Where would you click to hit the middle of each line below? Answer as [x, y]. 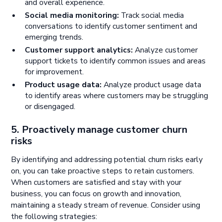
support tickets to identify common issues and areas [115, 61]
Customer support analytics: [79, 50]
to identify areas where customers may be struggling [116, 96]
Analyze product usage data [151, 85]
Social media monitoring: [72, 16]
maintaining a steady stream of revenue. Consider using [106, 205]
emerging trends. [54, 37]
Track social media [151, 16]
